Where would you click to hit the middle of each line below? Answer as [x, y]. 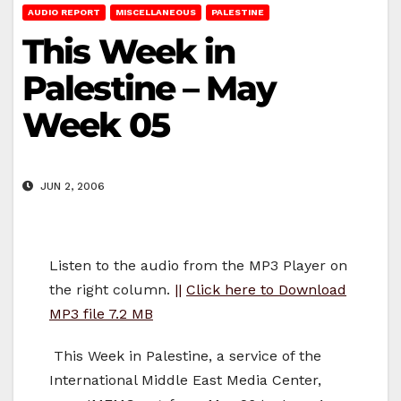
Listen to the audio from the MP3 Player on [198, 266]
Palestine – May [149, 88]
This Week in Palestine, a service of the [185, 356]
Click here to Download [266, 290]
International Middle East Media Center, [185, 380]
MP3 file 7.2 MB [101, 314]
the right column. [112, 290]
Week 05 [96, 124]
